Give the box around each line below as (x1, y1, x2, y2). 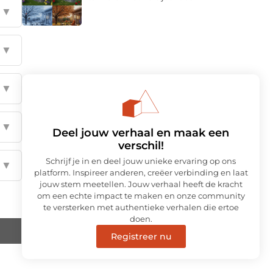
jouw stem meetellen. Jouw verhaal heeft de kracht (39, 176, 243, 186)
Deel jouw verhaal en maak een (52, 123, 229, 137)
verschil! (118, 136, 164, 150)
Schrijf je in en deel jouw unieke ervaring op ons (46, 153, 236, 163)
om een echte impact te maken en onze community (37, 188, 245, 198)
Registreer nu (110, 228, 171, 239)
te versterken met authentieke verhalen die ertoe (43, 199, 239, 210)
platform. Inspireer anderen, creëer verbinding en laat (34, 165, 248, 175)
